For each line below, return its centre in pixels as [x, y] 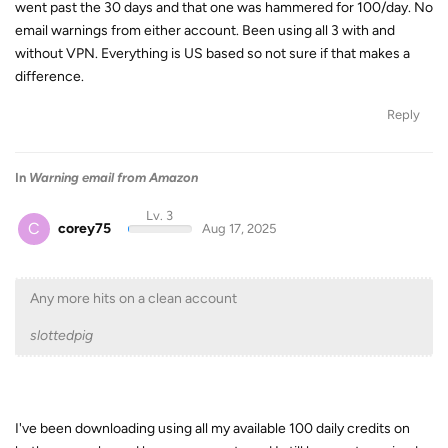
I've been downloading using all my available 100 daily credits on [212, 428]
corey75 [84, 228]
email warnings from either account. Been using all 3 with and [205, 30]
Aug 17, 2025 [238, 228]
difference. [49, 76]
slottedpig [61, 335]
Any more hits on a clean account [133, 298]
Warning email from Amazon [113, 177]
